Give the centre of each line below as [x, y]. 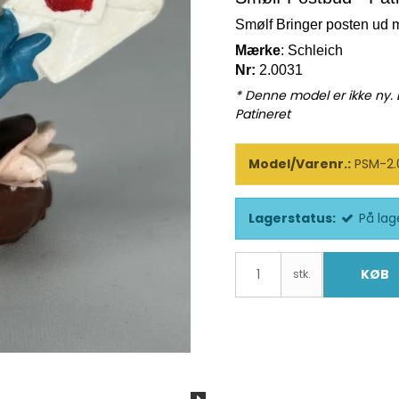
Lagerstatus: [292, 218]
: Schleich [313, 50]
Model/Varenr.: [300, 164]
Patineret [263, 114]
